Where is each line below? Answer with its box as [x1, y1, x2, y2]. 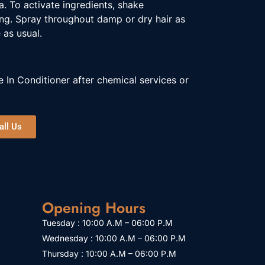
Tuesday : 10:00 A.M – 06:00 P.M [42, 218, 173, 228]
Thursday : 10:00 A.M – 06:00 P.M [42, 248, 176, 259]
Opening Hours [42, 197, 146, 219]
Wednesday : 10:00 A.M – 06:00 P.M [42, 233, 186, 244]
